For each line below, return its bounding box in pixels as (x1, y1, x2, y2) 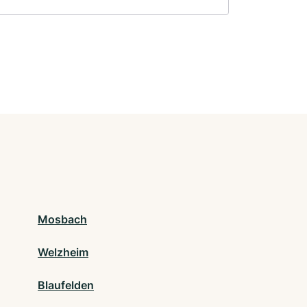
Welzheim (38, 245, 88, 260)
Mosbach (38, 212, 87, 227)
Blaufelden (38, 278, 94, 293)
